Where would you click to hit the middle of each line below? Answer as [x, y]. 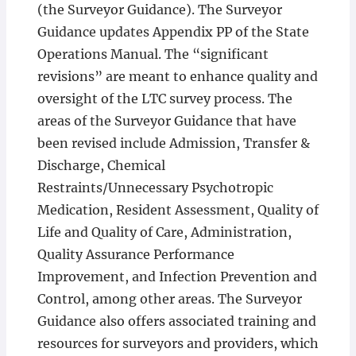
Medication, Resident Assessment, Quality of [178, 210]
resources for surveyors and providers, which [178, 343]
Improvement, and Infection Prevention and [177, 277]
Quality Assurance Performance [135, 254]
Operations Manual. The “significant [153, 54]
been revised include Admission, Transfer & [173, 143]
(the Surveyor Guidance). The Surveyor [159, 10]
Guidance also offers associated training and [176, 321]
